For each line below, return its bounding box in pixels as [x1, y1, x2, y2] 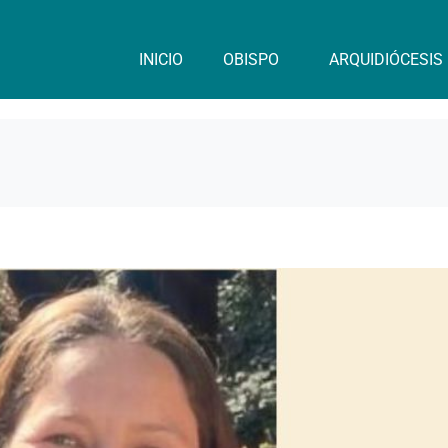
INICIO [138, 50, 183, 69]
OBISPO [222, 50, 279, 69]
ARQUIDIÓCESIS [328, 50, 443, 69]
